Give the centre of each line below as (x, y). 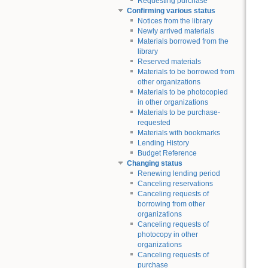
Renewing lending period (179, 174)
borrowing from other (171, 204)
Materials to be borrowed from (186, 72)
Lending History (163, 143)
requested (154, 123)
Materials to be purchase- (179, 113)
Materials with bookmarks (179, 133)
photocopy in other (167, 235)
